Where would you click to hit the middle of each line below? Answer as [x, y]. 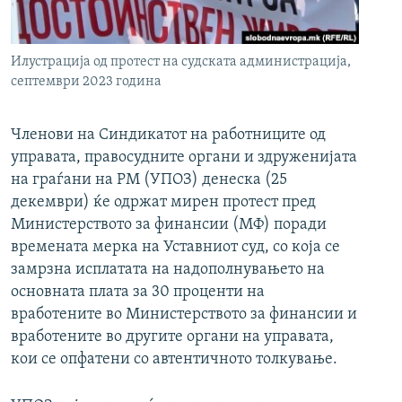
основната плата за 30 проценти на [138, 293]
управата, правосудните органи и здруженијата [184, 158]
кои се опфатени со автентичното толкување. [174, 360]
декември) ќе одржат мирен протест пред [163, 203]
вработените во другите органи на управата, [172, 337]
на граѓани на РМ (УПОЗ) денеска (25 [149, 180]
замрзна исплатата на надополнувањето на [168, 270]
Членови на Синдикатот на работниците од [168, 135]
